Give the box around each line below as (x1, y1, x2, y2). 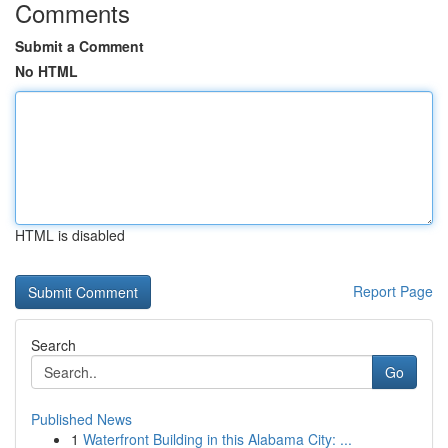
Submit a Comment (15, 36, 144, 56)
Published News (31, 409, 132, 429)
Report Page (353, 281, 433, 301)
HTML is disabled (15, 225, 125, 245)
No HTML (15, 61, 78, 81)
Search (31, 335, 76, 355)
